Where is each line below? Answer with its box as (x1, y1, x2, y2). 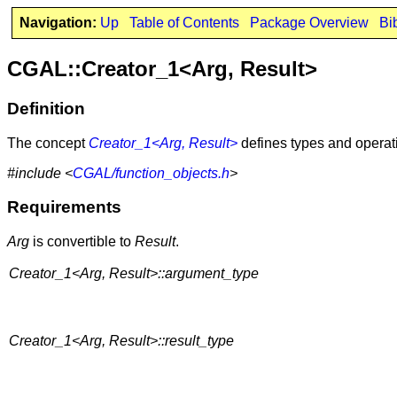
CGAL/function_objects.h (73, 165, 230, 181)
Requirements (7, 198, 121, 217)
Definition (7, 98, 85, 118)
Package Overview (249, 15, 369, 30)
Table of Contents (128, 15, 239, 30)
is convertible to (29, 233, 135, 249)
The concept (7, 135, 89, 151)
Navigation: (19, 15, 97, 30)
